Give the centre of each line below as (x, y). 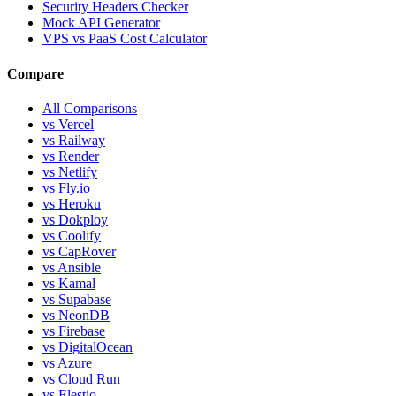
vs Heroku (72, 203)
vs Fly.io (66, 187)
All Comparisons (90, 108)
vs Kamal (69, 283)
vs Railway (74, 140)
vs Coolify (72, 235)
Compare (35, 73)
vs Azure (67, 362)
